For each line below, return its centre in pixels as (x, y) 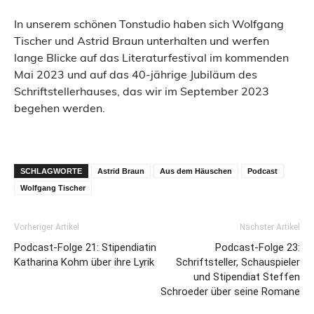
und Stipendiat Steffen (247, 277)
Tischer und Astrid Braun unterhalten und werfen (142, 40)
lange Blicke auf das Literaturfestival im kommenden (151, 57)
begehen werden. (60, 108)
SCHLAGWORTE (51, 171)
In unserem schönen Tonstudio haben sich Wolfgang (149, 23)
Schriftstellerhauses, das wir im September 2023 (142, 91)
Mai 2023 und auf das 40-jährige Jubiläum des (136, 74)
